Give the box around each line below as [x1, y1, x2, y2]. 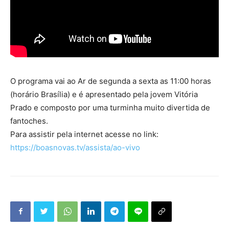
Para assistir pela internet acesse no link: [10, 129, 158, 139]
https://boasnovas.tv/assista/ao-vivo [10, 142, 140, 152]
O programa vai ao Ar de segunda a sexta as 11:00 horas [10, 76, 211, 86]
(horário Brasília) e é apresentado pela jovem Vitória [10, 89, 198, 99]
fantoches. [10, 116, 48, 126]
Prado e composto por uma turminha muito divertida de [10, 102, 210, 112]
